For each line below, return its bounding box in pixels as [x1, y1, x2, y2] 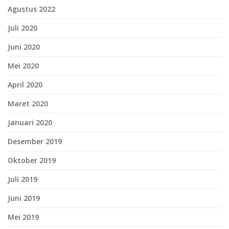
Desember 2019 [8, 136, 62, 147]
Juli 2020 [8, 23, 37, 33]
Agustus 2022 [8, 4, 55, 14]
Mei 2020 [8, 61, 39, 71]
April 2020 [8, 80, 42, 90]
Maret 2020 [8, 99, 48, 109]
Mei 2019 [8, 212, 39, 222]
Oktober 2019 [8, 155, 56, 166]
